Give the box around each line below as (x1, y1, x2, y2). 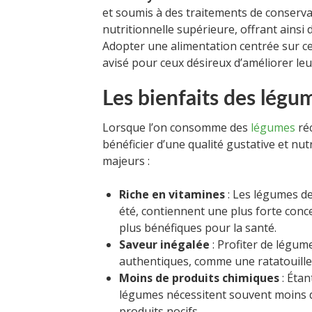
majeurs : (102, 153, 150, 169)
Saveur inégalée (119, 236, 210, 252)
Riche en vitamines (119, 186, 225, 202)
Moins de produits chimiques (119, 270, 279, 286)
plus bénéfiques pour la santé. (119, 219, 276, 235)
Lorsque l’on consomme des (102, 119, 251, 135)
